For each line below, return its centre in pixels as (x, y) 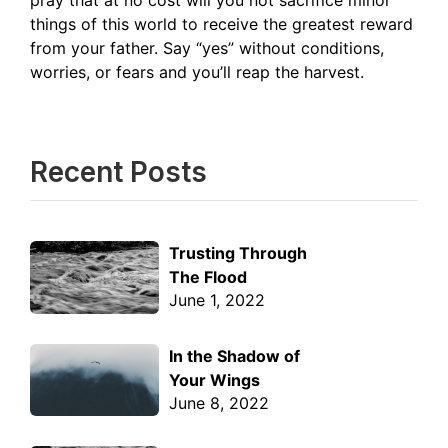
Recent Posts (118, 172)
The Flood (208, 277)
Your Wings (215, 379)
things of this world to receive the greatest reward (221, 24)
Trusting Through (238, 253)
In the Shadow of (235, 355)
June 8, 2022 (219, 402)
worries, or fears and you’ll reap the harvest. (199, 72)
